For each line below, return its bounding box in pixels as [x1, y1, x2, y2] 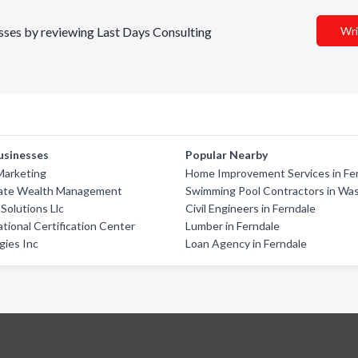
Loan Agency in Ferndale [185, 237, 308, 250]
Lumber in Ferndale [185, 219, 280, 233]
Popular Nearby [185, 148, 268, 161]
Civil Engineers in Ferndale [185, 201, 316, 215]
